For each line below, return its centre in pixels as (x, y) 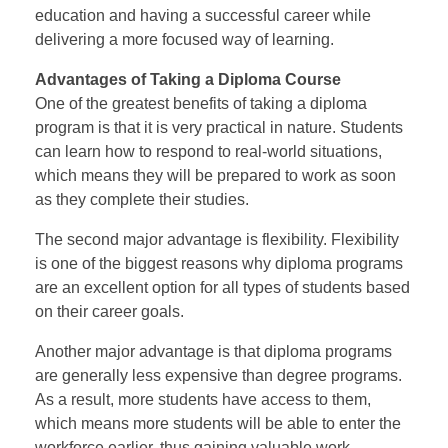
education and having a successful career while (203, 15)
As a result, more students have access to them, (203, 399)
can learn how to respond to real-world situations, (208, 151)
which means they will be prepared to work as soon (215, 175)
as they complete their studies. (142, 199)
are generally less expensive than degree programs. (218, 375)
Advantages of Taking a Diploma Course (188, 79)
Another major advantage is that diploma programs (213, 351)
